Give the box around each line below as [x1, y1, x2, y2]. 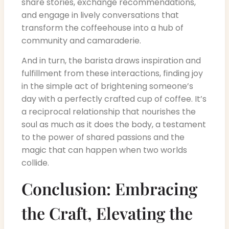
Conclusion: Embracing [21, 177, 197, 200]
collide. [21, 157, 49, 169]
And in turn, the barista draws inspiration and [21, 55, 201, 67]
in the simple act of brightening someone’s [21, 80, 193, 93]
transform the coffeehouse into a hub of [21, 21, 184, 34]
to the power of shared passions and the [21, 131, 185, 144]
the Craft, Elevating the [21, 202, 193, 224]
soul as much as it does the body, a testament [21, 119, 206, 131]
